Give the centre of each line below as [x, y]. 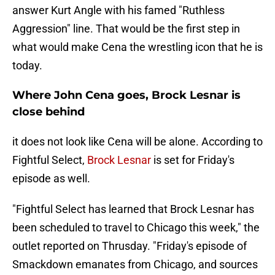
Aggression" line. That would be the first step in [126, 29]
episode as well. [51, 179]
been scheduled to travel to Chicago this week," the [136, 228]
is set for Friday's [193, 160]
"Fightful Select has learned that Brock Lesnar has [133, 209]
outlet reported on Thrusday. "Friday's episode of [130, 246]
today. [27, 66]
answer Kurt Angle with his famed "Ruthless [118, 10]
